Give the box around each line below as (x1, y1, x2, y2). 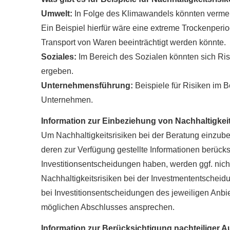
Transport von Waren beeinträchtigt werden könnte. (41, 37, 226, 47)
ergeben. (41, 66, 73, 75)
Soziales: (41, 52, 79, 61)
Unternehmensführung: (41, 81, 135, 90)
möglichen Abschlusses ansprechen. (41, 202, 175, 212)
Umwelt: (41, 9, 74, 18)
